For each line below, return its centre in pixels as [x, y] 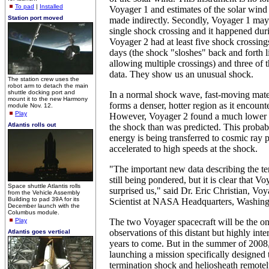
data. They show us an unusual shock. [181, 74]
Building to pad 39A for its [44, 199]
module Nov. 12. [30, 105]
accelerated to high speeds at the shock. [183, 149]
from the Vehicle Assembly [44, 192]
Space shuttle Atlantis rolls [44, 186]
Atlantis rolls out [32, 125]
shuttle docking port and [41, 92]
